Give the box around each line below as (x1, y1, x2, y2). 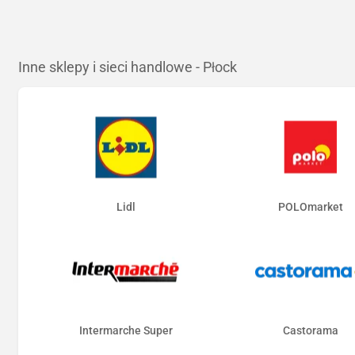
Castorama (282, 323, 338, 337)
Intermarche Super (79, 323, 174, 337)
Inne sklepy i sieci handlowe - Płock (18, 59, 237, 76)
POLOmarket (277, 200, 343, 214)
